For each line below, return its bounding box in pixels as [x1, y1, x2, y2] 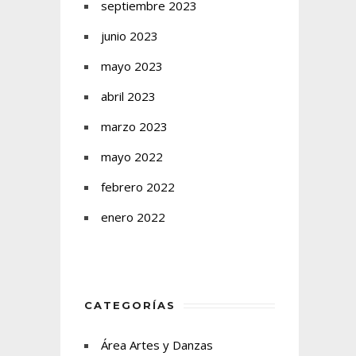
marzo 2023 [101, 118, 168, 134]
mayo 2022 [101, 149, 163, 164]
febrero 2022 [101, 179, 175, 195]
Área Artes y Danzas [101, 337, 213, 353]
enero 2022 [101, 209, 165, 225]
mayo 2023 [101, 58, 163, 74]
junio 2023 [101, 28, 158, 44]
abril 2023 [101, 88, 156, 104]
